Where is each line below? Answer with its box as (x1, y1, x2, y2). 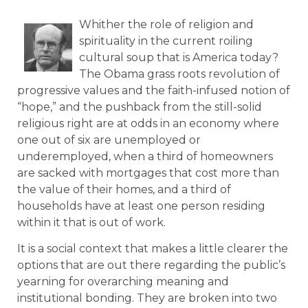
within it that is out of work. (17, 216, 166, 229)
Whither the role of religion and (79, 18, 254, 31)
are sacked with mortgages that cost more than (17, 166, 279, 179)
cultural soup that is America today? (79, 51, 278, 64)
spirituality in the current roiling (79, 34, 253, 47)
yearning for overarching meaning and (17, 275, 229, 289)
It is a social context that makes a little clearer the (17, 242, 288, 256)
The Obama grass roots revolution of (79, 67, 280, 80)
